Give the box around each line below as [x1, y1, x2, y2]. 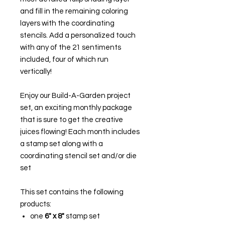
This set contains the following [20, 188, 124, 196]
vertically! [20, 67, 52, 75]
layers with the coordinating [20, 19, 115, 27]
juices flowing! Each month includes [20, 128, 140, 136]
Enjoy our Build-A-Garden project [20, 91, 131, 99]
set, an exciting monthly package [20, 103, 132, 111]
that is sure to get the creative [20, 116, 123, 124]
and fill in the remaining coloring [20, 7, 128, 15]
